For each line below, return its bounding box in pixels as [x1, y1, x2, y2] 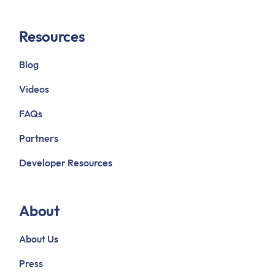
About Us [19, 232, 59, 245]
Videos [19, 82, 50, 95]
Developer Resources [19, 156, 113, 169]
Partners [19, 131, 59, 144]
